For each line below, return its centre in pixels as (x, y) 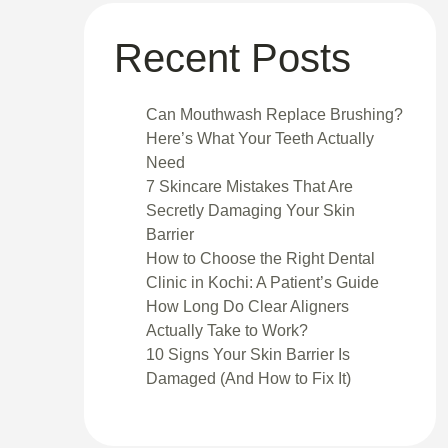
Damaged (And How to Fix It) (248, 378)
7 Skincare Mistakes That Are (249, 186)
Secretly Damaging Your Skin (250, 210)
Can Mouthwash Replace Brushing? (274, 114)
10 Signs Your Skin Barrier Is (247, 354)
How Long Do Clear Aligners (247, 306)
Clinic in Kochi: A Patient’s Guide (262, 282)
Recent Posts (232, 57)
